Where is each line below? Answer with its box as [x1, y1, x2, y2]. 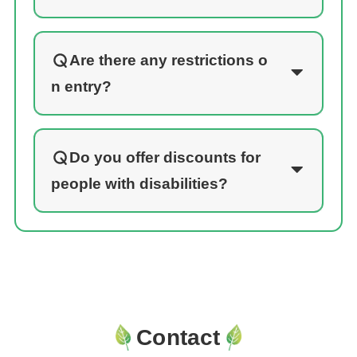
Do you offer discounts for [69, 148, 261, 166]
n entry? [50, 77, 112, 95]
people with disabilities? [50, 175, 228, 192]
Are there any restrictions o [69, 51, 268, 69]
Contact [136, 324, 221, 350]
